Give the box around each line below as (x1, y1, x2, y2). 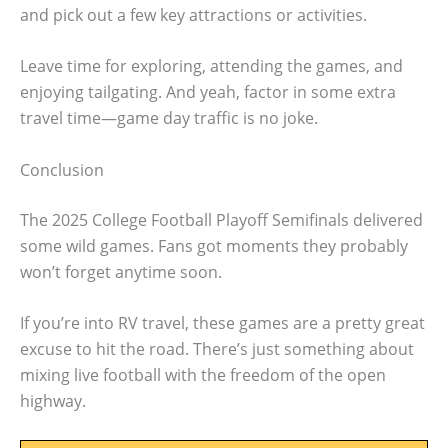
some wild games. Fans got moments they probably (20, 234, 408, 257)
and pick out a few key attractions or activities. (20, 3, 367, 26)
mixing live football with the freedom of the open (20, 364, 386, 387)
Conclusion (20, 158, 104, 181)
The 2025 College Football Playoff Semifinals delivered (20, 208, 423, 231)
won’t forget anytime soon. (20, 260, 222, 283)
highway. (20, 390, 86, 413)
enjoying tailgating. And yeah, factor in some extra (20, 81, 396, 104)
